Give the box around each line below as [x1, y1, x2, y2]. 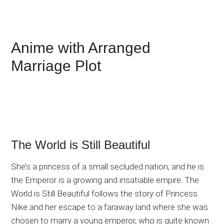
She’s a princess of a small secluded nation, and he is [11, 161, 204, 171]
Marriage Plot [11, 57, 101, 74]
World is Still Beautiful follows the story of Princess [11, 188, 198, 198]
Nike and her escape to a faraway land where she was [11, 201, 208, 212]
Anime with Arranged [11, 39, 151, 56]
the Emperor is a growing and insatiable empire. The [11, 174, 199, 185]
